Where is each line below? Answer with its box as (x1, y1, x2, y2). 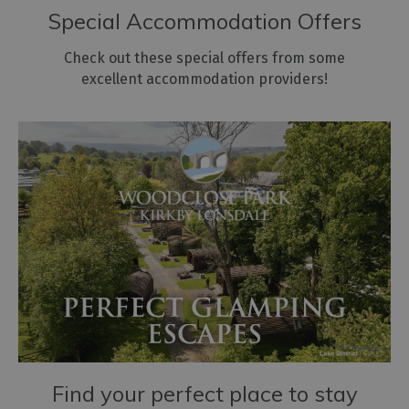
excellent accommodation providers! (81, 70, 328, 89)
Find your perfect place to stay (51, 379, 358, 407)
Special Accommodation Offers (47, 7, 362, 36)
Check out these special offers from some (64, 49, 345, 68)
